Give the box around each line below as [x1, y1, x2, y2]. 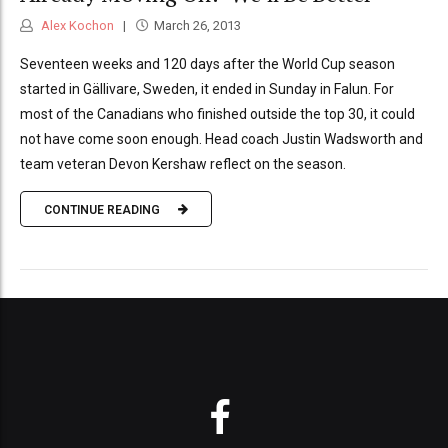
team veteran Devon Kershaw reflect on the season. [20, 156, 346, 173]
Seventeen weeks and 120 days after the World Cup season [20, 56, 395, 73]
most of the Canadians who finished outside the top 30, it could [20, 106, 415, 123]
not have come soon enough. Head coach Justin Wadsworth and [20, 131, 423, 148]
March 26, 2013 [153, 18, 241, 34]
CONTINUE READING [44, 202, 160, 217]
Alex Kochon [38, 18, 114, 34]
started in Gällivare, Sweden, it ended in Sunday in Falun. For [20, 81, 394, 98]
